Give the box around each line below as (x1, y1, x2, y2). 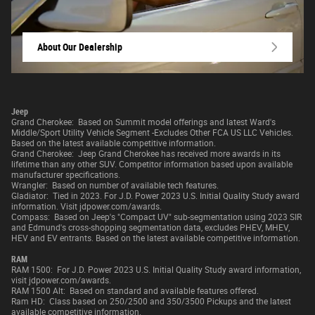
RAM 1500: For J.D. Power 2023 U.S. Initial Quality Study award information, (11, 264, 301, 275)
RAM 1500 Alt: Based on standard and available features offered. (11, 285, 259, 296)
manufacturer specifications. (11, 169, 120, 180)
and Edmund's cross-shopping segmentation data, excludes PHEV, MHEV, (11, 222, 290, 233)
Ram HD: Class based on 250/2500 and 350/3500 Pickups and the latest (11, 296, 291, 307)
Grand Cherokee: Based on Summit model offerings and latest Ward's (11, 117, 276, 127)
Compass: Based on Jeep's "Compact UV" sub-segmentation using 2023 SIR (11, 212, 302, 222)
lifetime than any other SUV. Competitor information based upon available (11, 159, 292, 169)
